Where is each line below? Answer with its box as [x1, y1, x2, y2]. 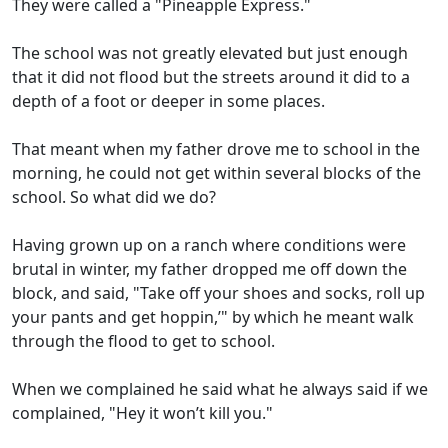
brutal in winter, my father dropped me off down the [12, 258, 407, 281]
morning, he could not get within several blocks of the [12, 162, 421, 185]
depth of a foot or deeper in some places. [12, 90, 333, 113]
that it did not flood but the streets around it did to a [12, 66, 410, 89]
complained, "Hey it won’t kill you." [12, 402, 273, 425]
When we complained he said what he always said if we [12, 378, 428, 401]
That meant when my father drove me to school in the [12, 138, 420, 161]
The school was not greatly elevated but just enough [12, 42, 408, 65]
